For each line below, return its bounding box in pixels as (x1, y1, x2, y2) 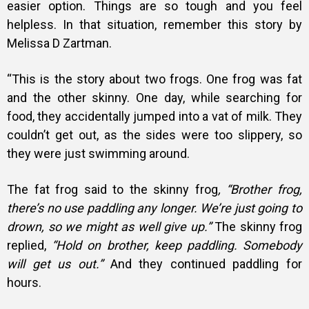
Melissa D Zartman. (7, 35, 112, 50)
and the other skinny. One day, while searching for (7, 90, 302, 105)
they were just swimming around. (7, 146, 190, 161)
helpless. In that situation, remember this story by (7, 17, 302, 32)
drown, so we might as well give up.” (7, 219, 211, 234)
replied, (7, 237, 52, 252)
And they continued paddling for (110, 256, 302, 271)
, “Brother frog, (217, 181, 303, 197)
